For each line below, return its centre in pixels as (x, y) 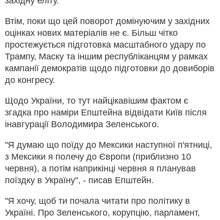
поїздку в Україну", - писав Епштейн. (79, 180)
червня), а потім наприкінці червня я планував (100, 168)
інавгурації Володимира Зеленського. (82, 124)
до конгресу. (30, 80)
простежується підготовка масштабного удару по (105, 44)
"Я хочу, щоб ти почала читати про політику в (97, 201)
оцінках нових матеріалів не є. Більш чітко (91, 33)
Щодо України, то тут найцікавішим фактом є (96, 100)
